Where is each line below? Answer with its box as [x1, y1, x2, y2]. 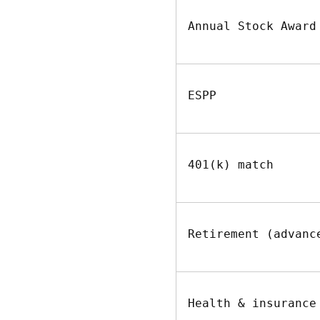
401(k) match [188, 158, 274, 172]
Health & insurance [188, 296, 316, 311]
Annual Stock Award [188, 19, 316, 34]
